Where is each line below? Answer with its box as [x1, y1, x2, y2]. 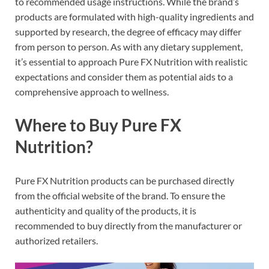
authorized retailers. [15, 234, 98, 246]
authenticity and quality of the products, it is [15, 204, 196, 216]
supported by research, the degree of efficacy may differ [15, 26, 241, 38]
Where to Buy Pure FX [15, 115, 181, 136]
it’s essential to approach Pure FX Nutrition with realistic [15, 56, 247, 68]
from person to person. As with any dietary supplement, [15, 41, 243, 53]
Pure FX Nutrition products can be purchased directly [15, 174, 234, 186]
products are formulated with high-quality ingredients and [15, 11, 254, 23]
